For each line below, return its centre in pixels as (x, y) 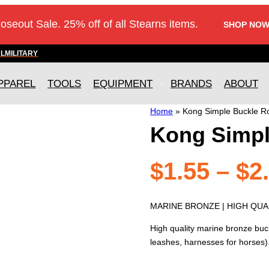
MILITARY (21, 53)
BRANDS (191, 83)
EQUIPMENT (123, 83)
